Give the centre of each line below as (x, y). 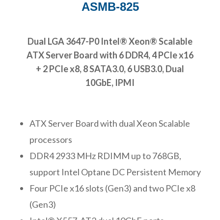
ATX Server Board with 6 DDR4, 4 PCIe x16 (110, 55)
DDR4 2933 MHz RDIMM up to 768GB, (105, 155)
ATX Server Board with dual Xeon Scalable (110, 123)
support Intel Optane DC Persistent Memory (115, 172)
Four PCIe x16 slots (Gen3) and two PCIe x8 (112, 188)
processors (51, 139)
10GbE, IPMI (110, 82)
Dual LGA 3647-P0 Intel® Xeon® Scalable (110, 41)
